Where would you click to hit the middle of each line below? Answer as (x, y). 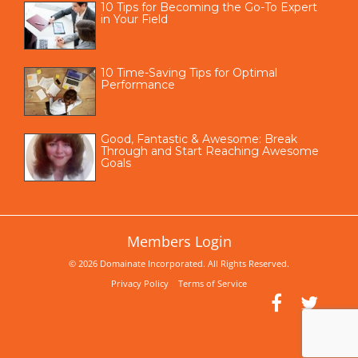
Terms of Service (213, 283)
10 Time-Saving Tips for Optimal (189, 73)
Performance (138, 85)
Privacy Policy (145, 283)
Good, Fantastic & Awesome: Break (199, 139)
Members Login (179, 241)
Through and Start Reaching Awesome (210, 151)
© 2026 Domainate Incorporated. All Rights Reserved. (179, 263)
